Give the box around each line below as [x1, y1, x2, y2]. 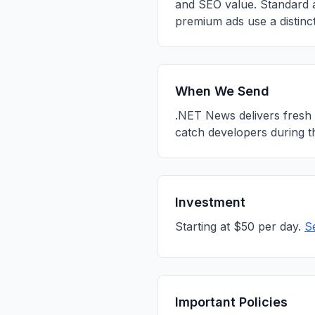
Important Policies [175, 295, 288, 309]
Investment [175, 195, 245, 210]
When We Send [175, 84, 269, 98]
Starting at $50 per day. [175, 219, 304, 233]
